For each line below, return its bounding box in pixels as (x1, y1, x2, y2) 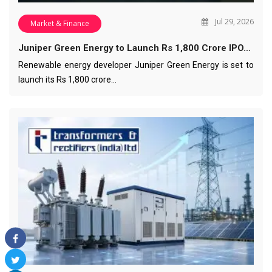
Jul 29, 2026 (213, 16, 254, 27)
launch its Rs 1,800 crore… (18, 75, 117, 85)
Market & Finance (30, 18, 89, 29)
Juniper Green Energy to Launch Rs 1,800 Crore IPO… (18, 42, 251, 54)
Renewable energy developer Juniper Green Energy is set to (18, 60, 254, 70)
